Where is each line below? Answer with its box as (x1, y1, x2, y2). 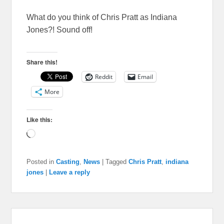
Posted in (26, 157, 54, 165)
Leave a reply (49, 168, 90, 176)
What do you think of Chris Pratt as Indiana (26, 12, 177, 21)
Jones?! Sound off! (26, 25, 93, 34)
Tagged (105, 157, 127, 165)
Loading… (35, 130, 72, 139)
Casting (56, 157, 80, 165)
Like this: (26, 114, 53, 124)
